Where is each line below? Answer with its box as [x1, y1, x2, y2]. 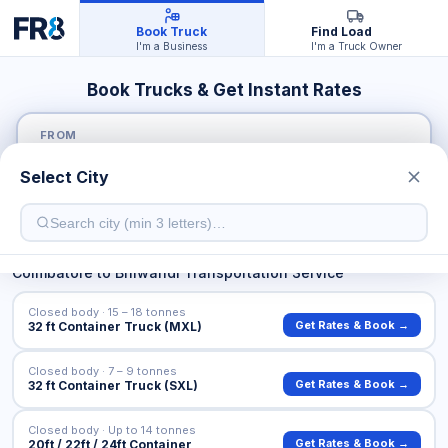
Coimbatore [12, 264, 93, 281]
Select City [20, 167, 109, 187]
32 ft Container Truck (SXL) [27, 377, 198, 393]
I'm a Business [136, 40, 208, 52]
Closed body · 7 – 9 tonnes [27, 363, 177, 378]
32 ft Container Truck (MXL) [27, 318, 202, 334]
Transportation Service [180, 264, 344, 281]
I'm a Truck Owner [310, 40, 402, 52]
